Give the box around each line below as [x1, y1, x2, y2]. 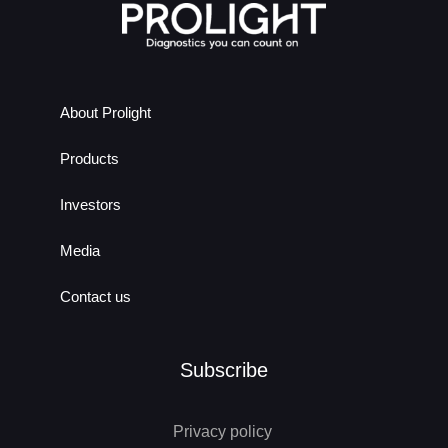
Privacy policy [172, 423, 276, 441]
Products [60, 150, 119, 168]
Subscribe [180, 359, 268, 382]
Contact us [60, 288, 131, 306]
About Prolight [60, 104, 151, 122]
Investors [60, 196, 121, 214]
